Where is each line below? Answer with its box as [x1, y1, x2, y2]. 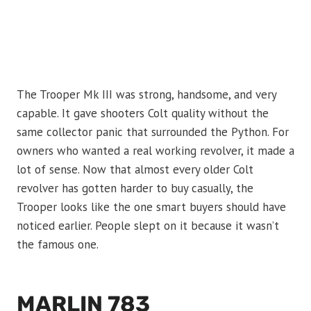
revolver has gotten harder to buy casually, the [17, 180, 253, 196]
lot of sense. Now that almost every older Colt [17, 162, 253, 178]
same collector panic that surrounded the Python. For [17, 124, 289, 140]
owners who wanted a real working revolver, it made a [17, 143, 294, 159]
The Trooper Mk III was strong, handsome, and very [17, 87, 276, 103]
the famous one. [17, 237, 99, 253]
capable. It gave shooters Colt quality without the [17, 106, 269, 121]
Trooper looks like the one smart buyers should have [17, 199, 286, 215]
